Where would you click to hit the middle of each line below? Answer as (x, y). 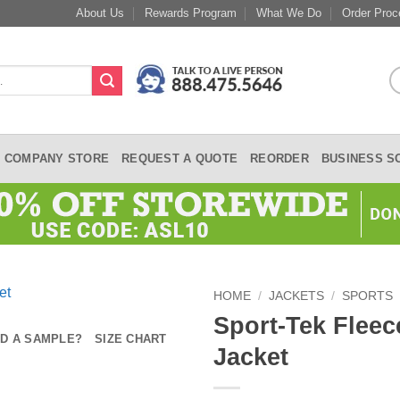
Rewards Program (190, 13)
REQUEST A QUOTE (180, 158)
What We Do (289, 13)
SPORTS (368, 296)
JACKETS (297, 296)
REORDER (279, 158)
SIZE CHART (131, 338)
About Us (100, 13)
